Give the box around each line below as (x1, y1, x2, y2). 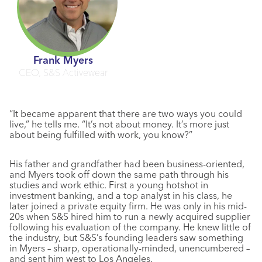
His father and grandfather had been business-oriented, (9, 158, 244, 170)
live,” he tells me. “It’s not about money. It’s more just (9, 118, 229, 130)
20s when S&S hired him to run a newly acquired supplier (9, 211, 250, 222)
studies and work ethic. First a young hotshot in (9, 179, 208, 191)
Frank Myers (33, 53, 93, 67)
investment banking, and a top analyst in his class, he (9, 189, 232, 201)
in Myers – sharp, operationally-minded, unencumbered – (9, 242, 250, 254)
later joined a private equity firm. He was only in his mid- (9, 200, 247, 212)
